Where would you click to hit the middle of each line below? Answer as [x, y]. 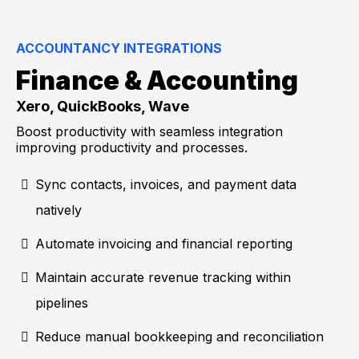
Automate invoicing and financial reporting [164, 243]
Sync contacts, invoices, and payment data [166, 184]
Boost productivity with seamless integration [149, 131]
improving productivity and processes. [132, 147]
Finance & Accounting [157, 80]
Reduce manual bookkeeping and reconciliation [179, 336]
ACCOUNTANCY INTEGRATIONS [119, 48]
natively [58, 210]
